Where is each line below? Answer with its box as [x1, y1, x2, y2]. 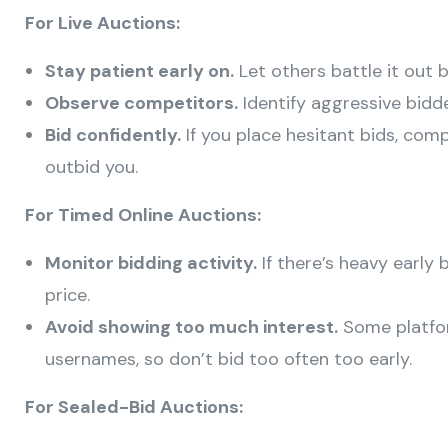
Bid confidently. [45, 123, 181, 148]
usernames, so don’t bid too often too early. [45, 347, 412, 372]
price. [45, 283, 90, 308]
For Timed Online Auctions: [25, 203, 261, 228]
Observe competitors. [45, 91, 238, 116]
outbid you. [45, 155, 138, 180]
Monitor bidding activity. [45, 251, 257, 276]
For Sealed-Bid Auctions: [25, 395, 243, 420]
